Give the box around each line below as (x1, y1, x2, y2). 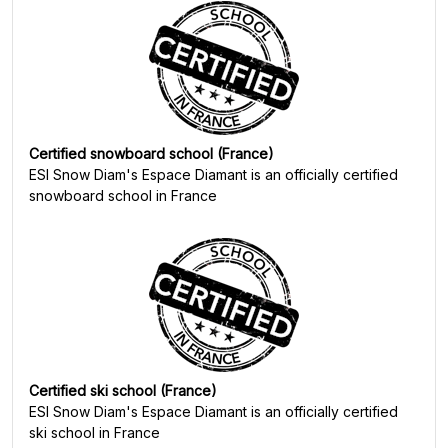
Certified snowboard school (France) (29, 145, 274, 162)
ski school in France (29, 424, 160, 441)
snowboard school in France (29, 187, 217, 204)
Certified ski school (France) (29, 382, 217, 399)
